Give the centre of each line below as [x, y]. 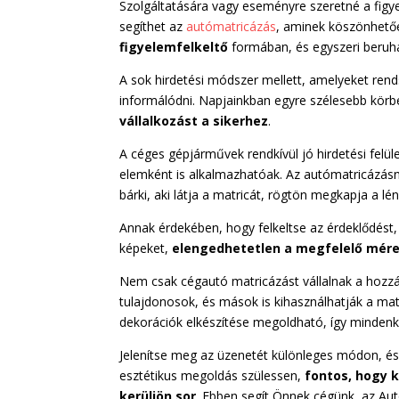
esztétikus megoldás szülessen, [211, 376]
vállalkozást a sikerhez [194, 121]
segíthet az [153, 27]
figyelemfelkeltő [176, 47]
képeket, [146, 248]
